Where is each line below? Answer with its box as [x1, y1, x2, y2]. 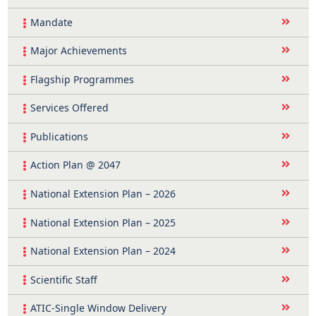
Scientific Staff [30, 272, 97, 286]
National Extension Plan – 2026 [30, 186, 176, 200]
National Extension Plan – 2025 [30, 215, 176, 229]
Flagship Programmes [30, 72, 134, 86]
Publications [30, 129, 88, 143]
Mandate [30, 15, 73, 29]
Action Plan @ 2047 [30, 158, 121, 172]
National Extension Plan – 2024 [30, 244, 176, 258]
